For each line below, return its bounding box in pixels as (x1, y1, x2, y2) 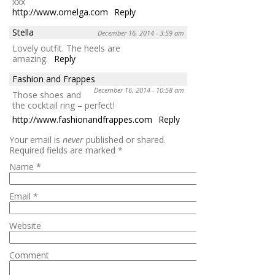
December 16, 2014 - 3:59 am (98, 28, 184, 37)
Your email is (9, 133, 63, 145)
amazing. (12, 52, 48, 64)
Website (9, 219, 41, 231)
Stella (12, 26, 34, 38)
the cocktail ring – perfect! (12, 99, 115, 111)
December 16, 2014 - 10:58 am (94, 85, 184, 95)
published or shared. (83, 133, 166, 145)
